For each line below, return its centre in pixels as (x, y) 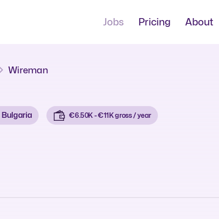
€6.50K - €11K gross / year (110, 115)
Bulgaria (17, 115)
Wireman (28, 70)
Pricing (154, 22)
